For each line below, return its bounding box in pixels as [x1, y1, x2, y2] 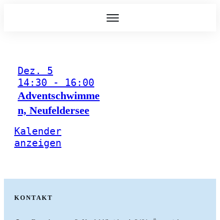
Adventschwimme [18, 89, 100, 102]
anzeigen [14, 137, 61, 149]
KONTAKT [14, 194, 53, 201]
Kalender [14, 125, 61, 137]
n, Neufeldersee [18, 104, 89, 116]
